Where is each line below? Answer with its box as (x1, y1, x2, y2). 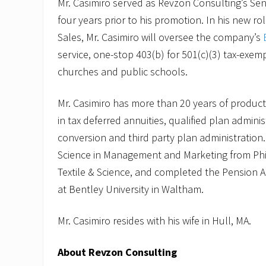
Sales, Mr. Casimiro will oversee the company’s (58, 30, 263, 44)
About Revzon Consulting (58, 245, 177, 259)
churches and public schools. (58, 64, 188, 78)
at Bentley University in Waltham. (58, 182, 204, 196)
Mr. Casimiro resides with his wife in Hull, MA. (58, 213, 251, 227)
